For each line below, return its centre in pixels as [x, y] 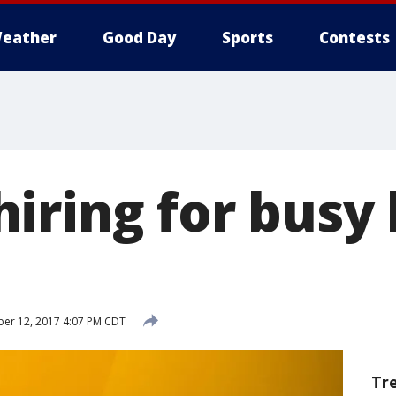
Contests [354, 38]
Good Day [139, 38]
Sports [247, 38]
